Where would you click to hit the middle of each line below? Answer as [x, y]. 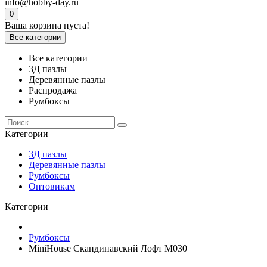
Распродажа [53, 90]
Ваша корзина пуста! [47, 25]
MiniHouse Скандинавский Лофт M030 [108, 248]
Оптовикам [52, 186]
